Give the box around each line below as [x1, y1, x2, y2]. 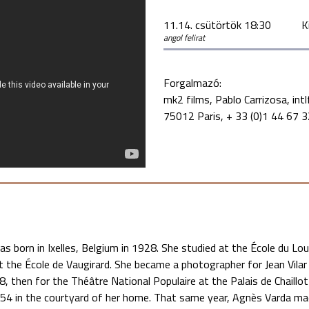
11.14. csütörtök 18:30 [163, 16, 271, 33]
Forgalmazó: [163, 74, 224, 91]
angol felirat [163, 30, 205, 44]
